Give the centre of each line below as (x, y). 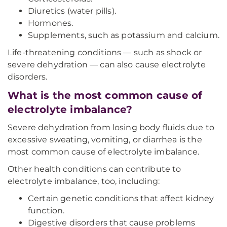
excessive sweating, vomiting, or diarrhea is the (105, 140)
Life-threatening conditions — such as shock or (105, 52)
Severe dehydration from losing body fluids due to (111, 127)
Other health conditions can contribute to (94, 169)
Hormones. (51, 23)
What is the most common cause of (105, 95)
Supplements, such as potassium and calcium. (124, 35)
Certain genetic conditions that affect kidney (121, 198)
